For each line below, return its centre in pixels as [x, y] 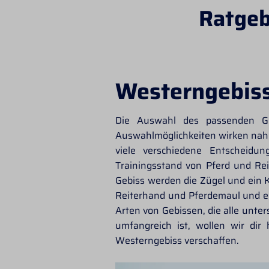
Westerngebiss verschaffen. [177, 240]
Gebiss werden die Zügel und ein [189, 180]
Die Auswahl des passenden [185, 120]
